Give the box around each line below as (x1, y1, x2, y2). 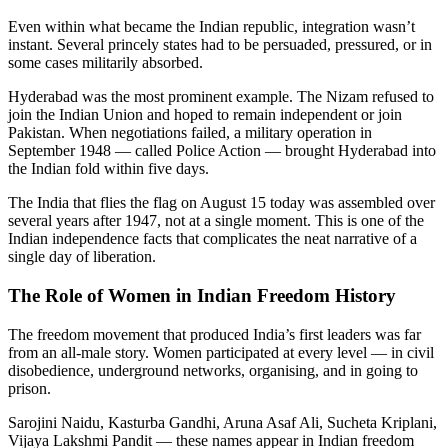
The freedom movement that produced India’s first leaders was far (8, 325, 421, 343)
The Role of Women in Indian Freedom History (8, 285, 396, 306)
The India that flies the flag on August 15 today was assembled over (8, 194, 435, 212)
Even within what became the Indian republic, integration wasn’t (8, 18, 415, 36)
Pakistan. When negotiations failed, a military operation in (8, 124, 372, 142)
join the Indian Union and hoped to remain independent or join (8, 106, 402, 124)
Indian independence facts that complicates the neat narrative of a (8, 230, 417, 248)
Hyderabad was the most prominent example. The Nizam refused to (8, 88, 434, 106)
